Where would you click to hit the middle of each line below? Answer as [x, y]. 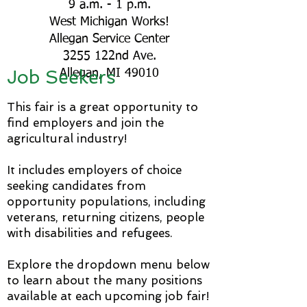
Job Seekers [61, 77]
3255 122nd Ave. [109, 56]
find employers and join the [85, 123]
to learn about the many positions [105, 280]
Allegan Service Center [109, 39]
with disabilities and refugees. [90, 233]
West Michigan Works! [109, 22]
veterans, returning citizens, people [106, 217]
